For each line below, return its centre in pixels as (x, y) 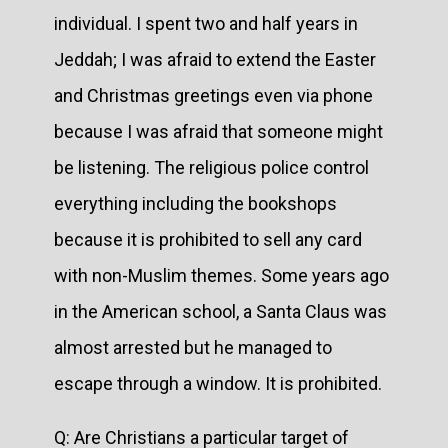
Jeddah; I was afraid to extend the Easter (215, 59)
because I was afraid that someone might (218, 131)
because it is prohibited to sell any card (208, 239)
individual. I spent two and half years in (206, 23)
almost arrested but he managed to (193, 347)
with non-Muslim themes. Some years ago (221, 275)
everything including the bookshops (195, 203)
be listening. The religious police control (211, 167)
